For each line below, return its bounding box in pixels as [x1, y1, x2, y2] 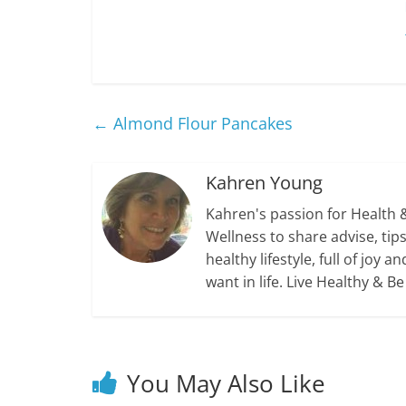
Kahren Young [206, 170, 323, 196]
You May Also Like [127, 367, 325, 401]
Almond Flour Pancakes [109, 112, 293, 135]
